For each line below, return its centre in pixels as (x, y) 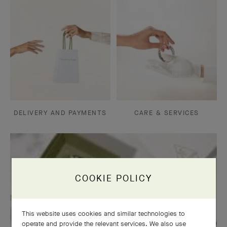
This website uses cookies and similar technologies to (103, 214)
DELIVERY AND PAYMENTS (60, 113)
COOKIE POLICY (114, 178)
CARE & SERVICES (167, 113)
